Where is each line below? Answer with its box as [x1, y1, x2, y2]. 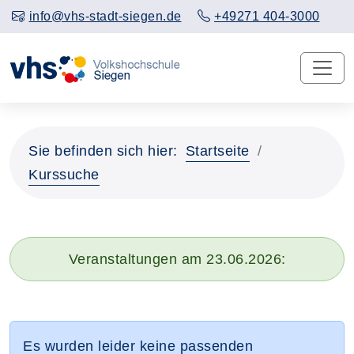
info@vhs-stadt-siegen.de [28, 9, 182, 23]
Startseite [185, 142, 250, 159]
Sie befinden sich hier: [28, 142, 178, 159]
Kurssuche [28, 166, 100, 183]
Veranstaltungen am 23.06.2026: [68, 250, 286, 267]
